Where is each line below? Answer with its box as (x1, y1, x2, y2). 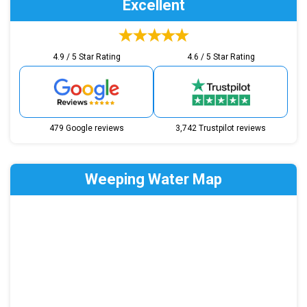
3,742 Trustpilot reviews (175, 123, 266, 134)
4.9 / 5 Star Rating (52, 52, 121, 62)
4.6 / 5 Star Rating (186, 52, 255, 62)
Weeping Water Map (85, 171, 222, 188)
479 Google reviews (49, 123, 124, 134)
